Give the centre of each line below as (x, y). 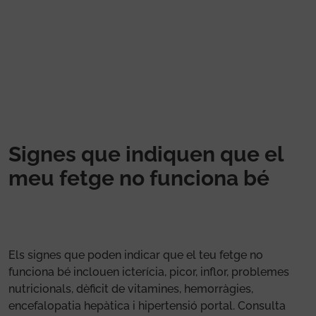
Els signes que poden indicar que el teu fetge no (136, 255)
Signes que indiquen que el (146, 154)
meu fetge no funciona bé (139, 178)
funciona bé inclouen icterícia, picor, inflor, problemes (149, 272)
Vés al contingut (196, 8)
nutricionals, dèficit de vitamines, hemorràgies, (131, 288)
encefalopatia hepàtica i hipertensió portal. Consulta (147, 305)
